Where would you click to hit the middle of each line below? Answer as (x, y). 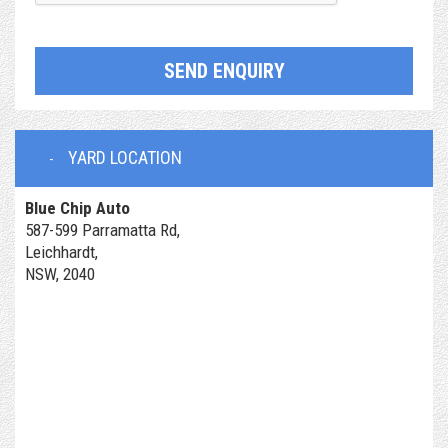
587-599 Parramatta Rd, (102, 229)
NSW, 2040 (60, 273)
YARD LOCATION (125, 157)
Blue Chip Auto (77, 207)
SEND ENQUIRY (224, 70)
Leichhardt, (61, 251)
